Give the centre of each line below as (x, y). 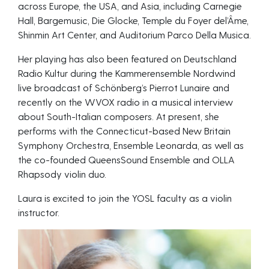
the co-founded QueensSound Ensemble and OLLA (126, 159)
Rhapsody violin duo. (62, 174)
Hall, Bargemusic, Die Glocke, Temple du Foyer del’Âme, (133, 20)
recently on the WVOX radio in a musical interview (125, 102)
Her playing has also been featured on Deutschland (127, 59)
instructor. (39, 212)
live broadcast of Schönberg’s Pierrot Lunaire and (124, 87)
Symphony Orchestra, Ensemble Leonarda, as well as (131, 145)
